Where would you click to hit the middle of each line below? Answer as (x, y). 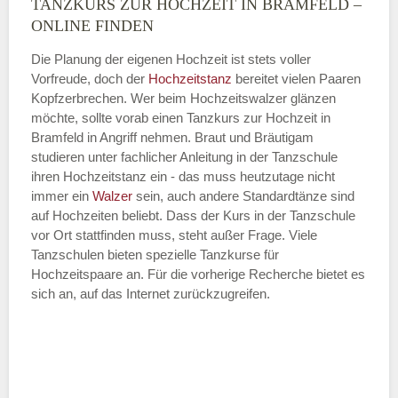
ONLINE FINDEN (92, 25)
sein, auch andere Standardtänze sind (243, 195)
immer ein (62, 195)
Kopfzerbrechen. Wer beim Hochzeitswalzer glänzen (183, 98)
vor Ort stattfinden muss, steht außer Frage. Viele (174, 235)
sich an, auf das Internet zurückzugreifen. (151, 293)
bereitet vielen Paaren (298, 78)
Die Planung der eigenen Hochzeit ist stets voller (171, 59)
